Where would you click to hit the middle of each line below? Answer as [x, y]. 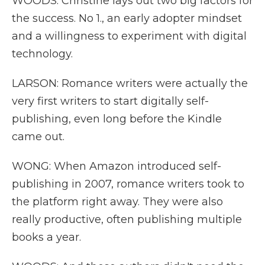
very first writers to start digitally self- [110, 101]
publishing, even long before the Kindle [117, 119]
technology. [42, 54]
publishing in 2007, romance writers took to [128, 184]
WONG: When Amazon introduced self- [117, 166]
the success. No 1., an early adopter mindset [127, 18]
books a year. [46, 237]
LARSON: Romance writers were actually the [130, 83]
